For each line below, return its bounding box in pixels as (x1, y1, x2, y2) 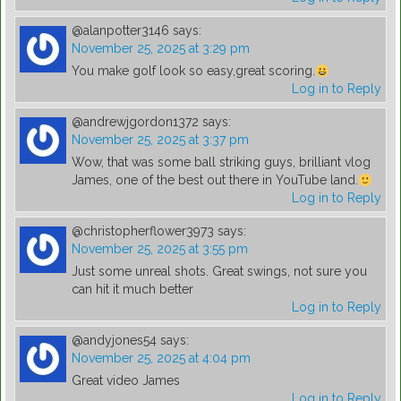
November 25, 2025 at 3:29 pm (72, 41, 250, 56)
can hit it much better (72, 282, 193, 297)
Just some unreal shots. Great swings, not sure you (72, 264, 367, 279)
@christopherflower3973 (72, 224, 214, 239)
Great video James (72, 373, 180, 388)
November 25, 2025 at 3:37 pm (72, 132, 249, 148)
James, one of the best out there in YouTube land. (72, 173, 358, 188)
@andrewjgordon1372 (72, 115, 199, 130)
